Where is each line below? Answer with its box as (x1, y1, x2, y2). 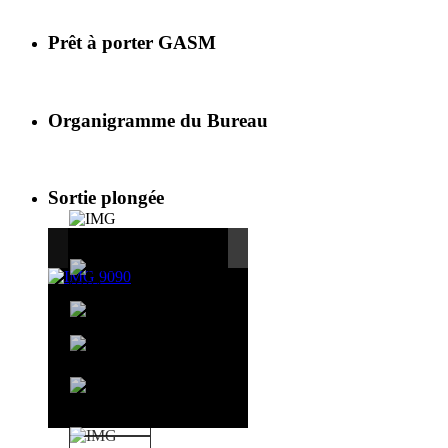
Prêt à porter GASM (48, 32, 216, 54)
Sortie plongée (48, 187, 164, 209)
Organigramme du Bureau (48, 109, 268, 131)
